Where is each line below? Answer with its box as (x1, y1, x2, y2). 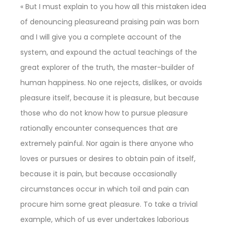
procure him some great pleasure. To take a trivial (20, 199, 198, 210)
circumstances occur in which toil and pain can (20, 184, 189, 195)
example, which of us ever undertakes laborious (20, 214, 189, 225)
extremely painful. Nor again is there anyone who (20, 138, 194, 149)
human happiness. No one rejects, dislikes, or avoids (20, 78, 202, 88)
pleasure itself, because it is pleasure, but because (20, 93, 199, 103)
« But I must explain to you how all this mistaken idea (20, 2, 206, 12)
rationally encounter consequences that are (20, 123, 178, 134)
